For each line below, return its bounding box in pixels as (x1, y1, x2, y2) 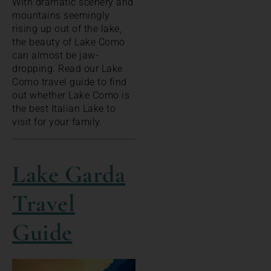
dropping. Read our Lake (12, 63, 123, 75)
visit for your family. (12, 116, 102, 128)
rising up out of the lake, (12, 23, 122, 35)
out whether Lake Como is (12, 90, 129, 102)
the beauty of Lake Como (12, 36, 125, 48)
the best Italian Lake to (12, 103, 116, 115)
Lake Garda (12, 160, 125, 189)
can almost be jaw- (12, 50, 99, 62)
